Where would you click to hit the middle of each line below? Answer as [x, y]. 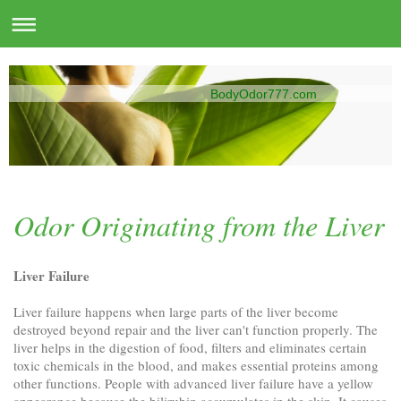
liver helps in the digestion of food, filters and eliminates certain [190, 347]
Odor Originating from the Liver [199, 225]
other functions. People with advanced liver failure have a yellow [193, 383]
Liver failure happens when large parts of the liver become [176, 311]
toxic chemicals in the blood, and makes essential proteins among [196, 365]
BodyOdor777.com [263, 94]
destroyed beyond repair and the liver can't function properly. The [196, 329]
